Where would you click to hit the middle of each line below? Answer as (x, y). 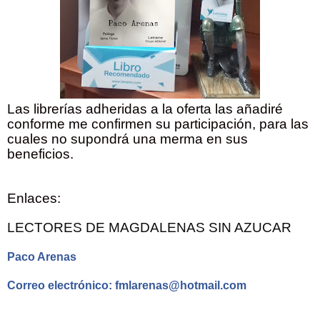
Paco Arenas (42, 256)
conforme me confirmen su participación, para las (158, 124)
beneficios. (40, 154)
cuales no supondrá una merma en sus (127, 139)
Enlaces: (36, 198)
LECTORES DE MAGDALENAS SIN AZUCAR (149, 227)
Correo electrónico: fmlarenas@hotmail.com (128, 285)
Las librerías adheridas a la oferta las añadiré (145, 109)
